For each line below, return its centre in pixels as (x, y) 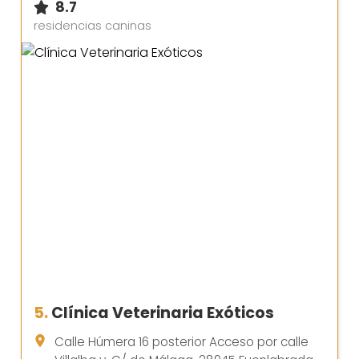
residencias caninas (93, 25)
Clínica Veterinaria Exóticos (163, 313)
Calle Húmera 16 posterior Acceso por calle (182, 342)
